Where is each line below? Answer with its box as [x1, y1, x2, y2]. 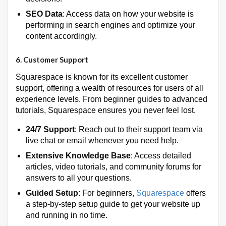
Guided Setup [26, 189, 78, 198]
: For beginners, [78, 189, 136, 198]
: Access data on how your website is [63, 10, 194, 19]
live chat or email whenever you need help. [26, 136, 179, 145]
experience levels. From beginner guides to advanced [16, 95, 207, 104]
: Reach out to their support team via [75, 125, 203, 134]
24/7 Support [26, 125, 75, 134]
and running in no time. [26, 211, 107, 220]
